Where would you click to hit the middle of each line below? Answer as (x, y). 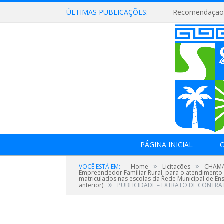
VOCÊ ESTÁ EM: (100, 167)
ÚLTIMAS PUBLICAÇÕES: (107, 12)
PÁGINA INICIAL (166, 145)
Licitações (176, 167)
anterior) (91, 185)
